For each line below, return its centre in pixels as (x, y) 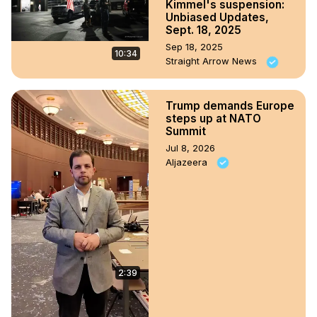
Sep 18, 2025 (194, 47)
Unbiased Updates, (217, 18)
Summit (186, 131)
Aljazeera (188, 162)
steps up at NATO (213, 118)
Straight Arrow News (213, 61)
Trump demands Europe (230, 105)
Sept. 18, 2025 (203, 30)
